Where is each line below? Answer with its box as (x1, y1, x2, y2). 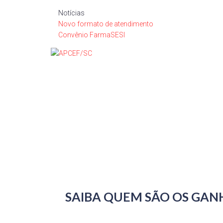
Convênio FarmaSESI (58, 31, 125, 39)
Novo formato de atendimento (58, 20, 153, 28)
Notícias (58, 9, 85, 17)
